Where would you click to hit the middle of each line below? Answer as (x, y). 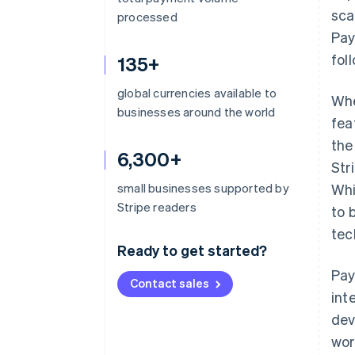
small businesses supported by (203, 188)
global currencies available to (197, 93)
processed (147, 17)
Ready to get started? (192, 250)
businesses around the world (197, 112)
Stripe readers (157, 207)
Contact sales (170, 283)
